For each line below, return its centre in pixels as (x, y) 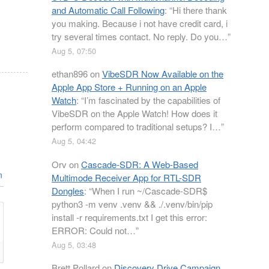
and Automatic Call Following (108, 10)
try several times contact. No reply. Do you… (140, 36)
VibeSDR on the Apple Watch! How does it (134, 113)
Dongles (68, 190)
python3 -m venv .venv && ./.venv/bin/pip (132, 204)
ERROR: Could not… (94, 230)
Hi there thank (200, 10)
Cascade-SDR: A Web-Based (140, 164)
